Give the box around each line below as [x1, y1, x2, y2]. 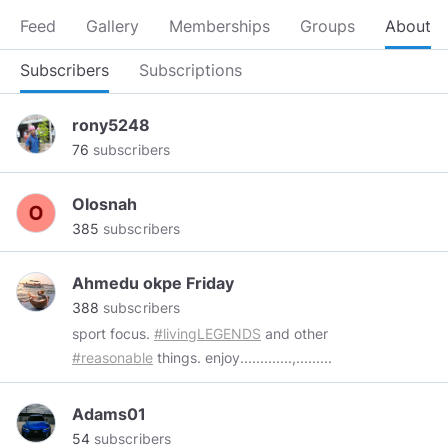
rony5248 [72, 115, 150, 135]
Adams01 [72, 404, 146, 424]
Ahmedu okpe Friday [72, 273, 234, 293]
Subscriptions [139, 60, 242, 80]
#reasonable [72, 349, 153, 366]
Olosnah [72, 194, 137, 214]
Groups [300, 16, 355, 36]
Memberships [169, 16, 270, 36]
